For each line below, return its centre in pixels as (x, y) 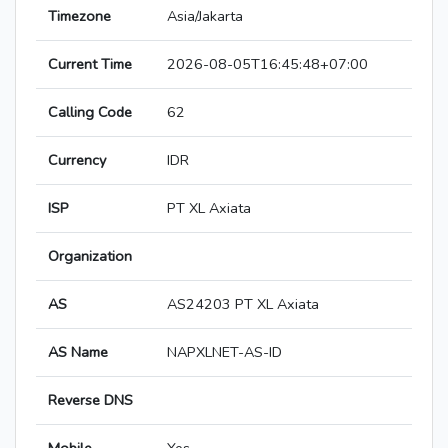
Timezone (79, 16)
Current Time (90, 64)
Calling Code (90, 112)
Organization (90, 256)
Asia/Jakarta (205, 16)
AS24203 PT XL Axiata (243, 304)
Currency (77, 160)
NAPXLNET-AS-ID (224, 352)
